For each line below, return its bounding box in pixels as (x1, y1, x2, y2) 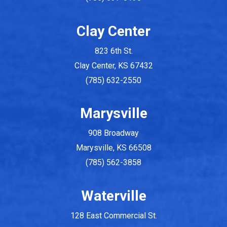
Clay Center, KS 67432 (74, 60, 153, 70)
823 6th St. (94, 46, 133, 56)
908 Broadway (88, 128, 139, 138)
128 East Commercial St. (70, 210, 157, 220)
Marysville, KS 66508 (75, 143, 152, 153)
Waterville (81, 187, 146, 204)
